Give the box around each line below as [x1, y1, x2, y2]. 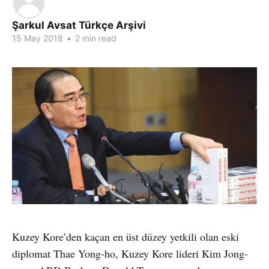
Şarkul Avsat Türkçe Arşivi [12, 19, 146, 31]
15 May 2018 [12, 33, 63, 43]
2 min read [73, 33, 116, 43]
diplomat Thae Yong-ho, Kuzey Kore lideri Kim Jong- [12, 246, 248, 261]
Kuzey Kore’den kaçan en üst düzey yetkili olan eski [12, 229, 239, 244]
